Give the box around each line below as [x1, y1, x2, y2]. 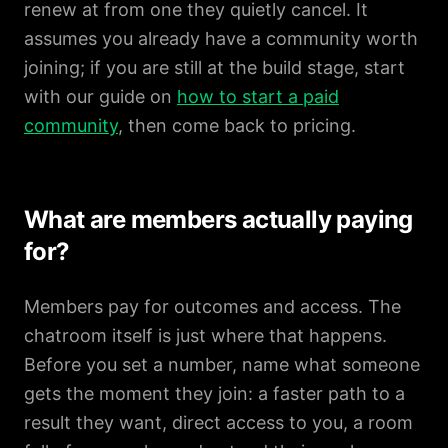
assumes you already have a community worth [24, 28, 418, 49]
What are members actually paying [24, 205, 413, 234]
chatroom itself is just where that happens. [24, 325, 387, 346]
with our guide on [24, 86, 177, 107]
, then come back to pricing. [118, 115, 356, 136]
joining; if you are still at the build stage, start [24, 57, 405, 78]
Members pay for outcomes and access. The [24, 296, 401, 317]
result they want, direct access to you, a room [24, 412, 413, 433]
